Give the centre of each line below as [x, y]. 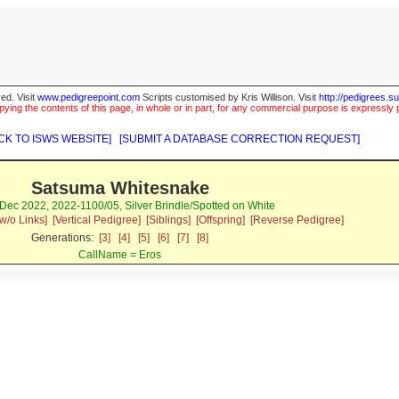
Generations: [65, 238]
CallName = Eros [120, 255]
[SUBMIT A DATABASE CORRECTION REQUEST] [240, 139]
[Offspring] [220, 220]
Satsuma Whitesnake [120, 188]
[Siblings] [168, 220]
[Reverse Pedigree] [297, 220]
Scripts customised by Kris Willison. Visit [229, 98]
